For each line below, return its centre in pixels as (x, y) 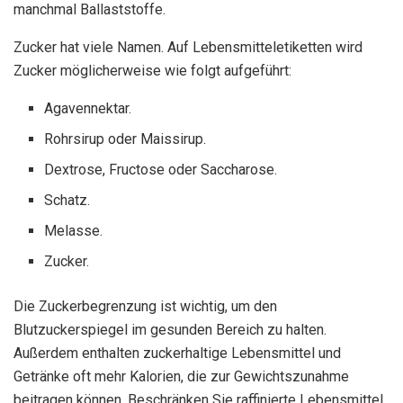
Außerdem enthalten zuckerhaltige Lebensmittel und (177, 354)
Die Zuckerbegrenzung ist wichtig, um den (145, 307)
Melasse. (74, 231)
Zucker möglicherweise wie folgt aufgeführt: (152, 71)
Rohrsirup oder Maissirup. (125, 139)
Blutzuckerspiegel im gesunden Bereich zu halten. (170, 330)
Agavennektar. (88, 109)
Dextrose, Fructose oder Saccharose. (161, 170)
